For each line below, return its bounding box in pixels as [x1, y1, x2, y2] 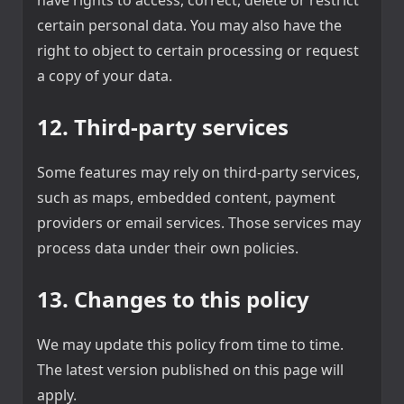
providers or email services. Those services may [37, 212, 361, 233]
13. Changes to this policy [37, 283, 309, 314]
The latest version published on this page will [37, 359, 344, 380]
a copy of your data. [37, 65, 172, 86]
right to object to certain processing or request [37, 40, 359, 60]
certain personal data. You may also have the [37, 14, 342, 35]
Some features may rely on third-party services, [37, 161, 360, 182]
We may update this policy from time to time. [37, 334, 344, 354]
